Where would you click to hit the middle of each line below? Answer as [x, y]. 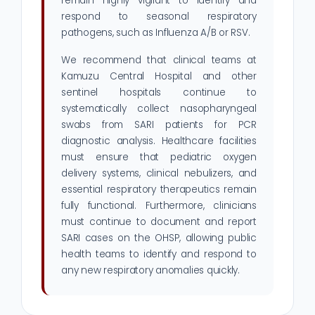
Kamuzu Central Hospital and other [159, 77]
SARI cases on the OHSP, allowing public [159, 238]
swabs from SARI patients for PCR [159, 125]
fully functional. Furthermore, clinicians [159, 206]
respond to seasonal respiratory [159, 17]
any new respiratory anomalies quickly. [150, 271]
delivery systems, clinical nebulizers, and [159, 174]
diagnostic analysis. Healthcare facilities [159, 141]
